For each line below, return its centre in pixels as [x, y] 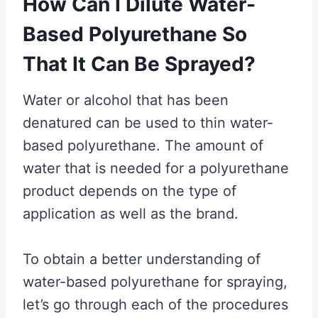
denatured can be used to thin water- [148, 122]
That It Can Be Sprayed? [139, 64]
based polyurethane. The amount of [143, 145]
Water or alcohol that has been [126, 100]
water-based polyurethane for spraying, [155, 281]
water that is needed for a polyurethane [156, 168]
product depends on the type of [130, 191]
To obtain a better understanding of [142, 259]
